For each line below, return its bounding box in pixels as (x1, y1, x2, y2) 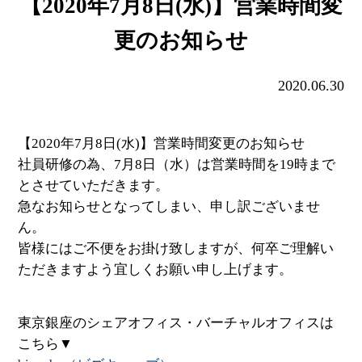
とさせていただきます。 (18, 177, 170, 193)
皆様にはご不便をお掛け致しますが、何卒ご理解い (18, 240, 335, 256)
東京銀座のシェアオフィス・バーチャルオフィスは (18, 314, 335, 330)
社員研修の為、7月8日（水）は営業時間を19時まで (18, 156, 336, 172)
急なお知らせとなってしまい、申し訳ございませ (18, 198, 321, 214)
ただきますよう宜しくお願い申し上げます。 (18, 261, 293, 277)
